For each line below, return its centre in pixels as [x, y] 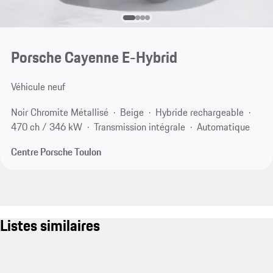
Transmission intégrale [139, 126]
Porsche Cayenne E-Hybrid [94, 58]
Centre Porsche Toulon [56, 152]
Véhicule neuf [38, 87]
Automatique [223, 126]
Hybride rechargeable [199, 112]
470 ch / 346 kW [46, 126]
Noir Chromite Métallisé [59, 112]
